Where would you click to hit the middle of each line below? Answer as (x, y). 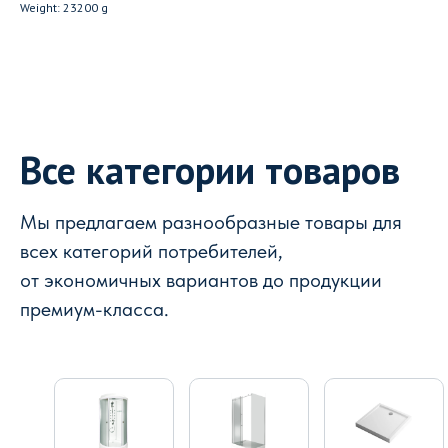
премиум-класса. (94, 309)
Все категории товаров (210, 169)
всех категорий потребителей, (151, 251)
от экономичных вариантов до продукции (201, 280)
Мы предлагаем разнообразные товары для (211, 222)
